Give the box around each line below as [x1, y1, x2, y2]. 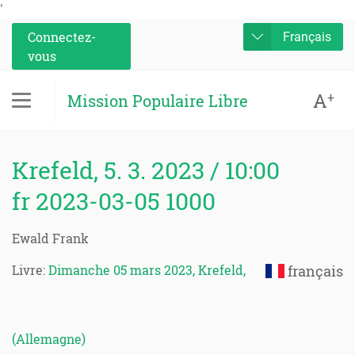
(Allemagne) [12, 330, 86, 347]
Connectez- [28, 29, 96, 45]
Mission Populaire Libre [67, 90, 248, 111]
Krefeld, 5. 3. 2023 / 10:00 [12, 155, 280, 185]
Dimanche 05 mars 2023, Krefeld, [48, 261, 246, 278]
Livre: [12, 261, 48, 278]
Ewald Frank [12, 230, 89, 246]
